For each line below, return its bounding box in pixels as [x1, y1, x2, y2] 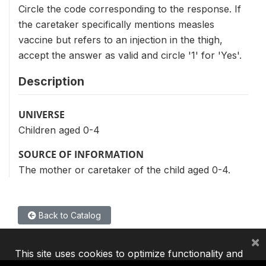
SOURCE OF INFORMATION [18, 148, 144, 161]
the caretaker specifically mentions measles [18, 18, 214, 30]
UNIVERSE [18, 108, 65, 121]
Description [18, 74, 84, 88]
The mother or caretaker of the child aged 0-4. [18, 164, 230, 176]
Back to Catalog [36, 210, 101, 220]
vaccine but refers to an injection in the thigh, [18, 34, 223, 46]
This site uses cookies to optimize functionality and [15, 248, 243, 259]
